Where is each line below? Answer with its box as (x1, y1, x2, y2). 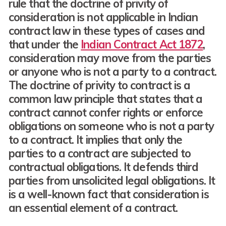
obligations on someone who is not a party (9, 119, 214, 134)
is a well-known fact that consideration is (9, 187, 209, 202)
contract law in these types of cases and (9, 24, 205, 38)
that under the (9, 37, 81, 52)
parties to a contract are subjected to (9, 146, 191, 161)
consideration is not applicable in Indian (9, 10, 198, 25)
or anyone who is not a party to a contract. (9, 65, 216, 79)
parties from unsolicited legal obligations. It (9, 174, 215, 188)
